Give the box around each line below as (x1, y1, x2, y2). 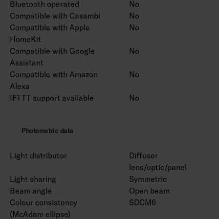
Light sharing (10, 174, 56, 184)
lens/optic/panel (129, 162, 187, 172)
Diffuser (129, 150, 158, 160)
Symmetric (129, 174, 167, 184)
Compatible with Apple (10, 22, 90, 32)
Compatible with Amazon (10, 69, 98, 79)
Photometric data (22, 126, 73, 135)
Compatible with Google (10, 45, 95, 56)
